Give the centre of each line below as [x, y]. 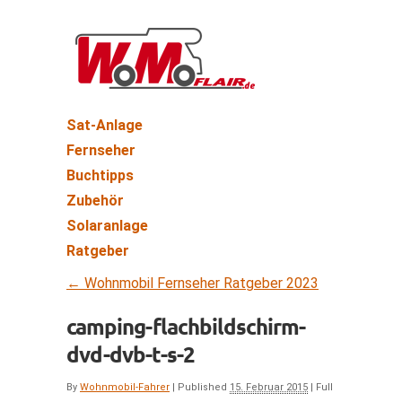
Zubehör [95, 201]
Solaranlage [107, 226]
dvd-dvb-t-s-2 [131, 354]
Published [202, 387]
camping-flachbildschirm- [186, 326]
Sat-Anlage [105, 125]
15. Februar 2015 [269, 387]
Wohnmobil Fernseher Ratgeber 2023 [200, 283]
